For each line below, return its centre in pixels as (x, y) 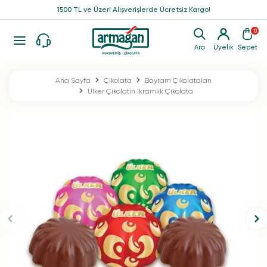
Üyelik (223, 47)
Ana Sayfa (73, 80)
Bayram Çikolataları (178, 80)
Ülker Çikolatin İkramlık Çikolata (140, 91)
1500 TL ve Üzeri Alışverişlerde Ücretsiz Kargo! (133, 10)
